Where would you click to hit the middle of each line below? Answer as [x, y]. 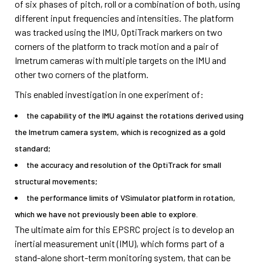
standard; [33, 148]
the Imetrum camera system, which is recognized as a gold [120, 132]
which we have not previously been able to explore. [106, 214]
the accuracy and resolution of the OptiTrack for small [124, 165]
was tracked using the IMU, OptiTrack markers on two [119, 32]
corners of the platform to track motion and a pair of [117, 46]
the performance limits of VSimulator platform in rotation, [131, 198]
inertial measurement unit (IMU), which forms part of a [119, 243]
